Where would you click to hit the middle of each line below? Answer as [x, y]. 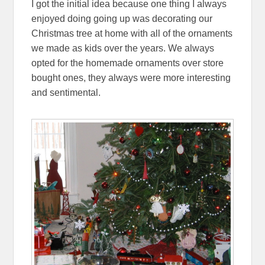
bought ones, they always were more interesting [131, 77]
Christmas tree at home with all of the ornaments [132, 33]
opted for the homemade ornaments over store [128, 63]
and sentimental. [66, 92]
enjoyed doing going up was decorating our [122, 18]
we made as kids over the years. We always [123, 48]
